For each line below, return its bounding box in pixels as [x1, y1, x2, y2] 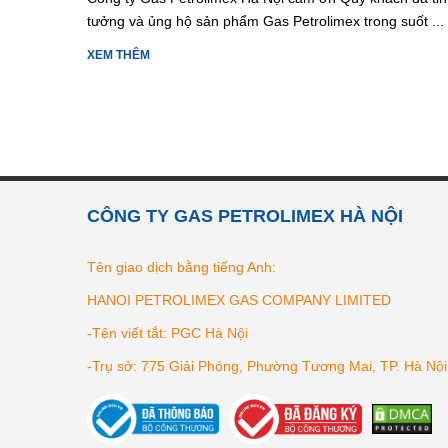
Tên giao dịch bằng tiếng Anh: [87, 258, 276, 275]
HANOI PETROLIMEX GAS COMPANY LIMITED [87, 291, 391, 308]
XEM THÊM [87, 47, 150, 62]
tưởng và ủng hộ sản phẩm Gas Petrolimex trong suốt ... [87, 12, 444, 29]
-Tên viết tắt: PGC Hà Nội [87, 324, 248, 341]
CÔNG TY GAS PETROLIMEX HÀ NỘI [87, 205, 403, 226]
